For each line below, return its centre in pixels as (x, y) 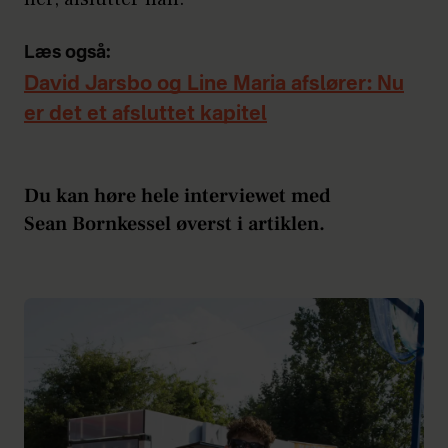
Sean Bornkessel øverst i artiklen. (174, 224)
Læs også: (67, 53)
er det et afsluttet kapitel (145, 115)
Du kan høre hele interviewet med (177, 196)
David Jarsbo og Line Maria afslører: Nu (214, 85)
